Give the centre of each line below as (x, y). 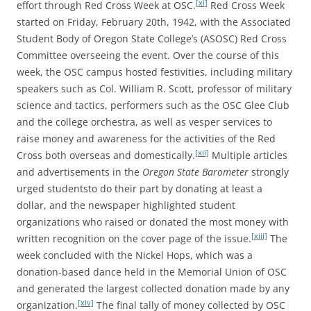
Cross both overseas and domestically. (106, 155)
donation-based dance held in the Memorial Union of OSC (152, 271)
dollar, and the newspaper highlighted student (126, 205)
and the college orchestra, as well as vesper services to (144, 121)
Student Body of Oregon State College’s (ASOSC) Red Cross (152, 38)
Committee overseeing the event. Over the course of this (148, 55)
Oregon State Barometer (197, 171)
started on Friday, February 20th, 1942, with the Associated (154, 22)
